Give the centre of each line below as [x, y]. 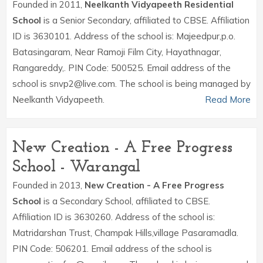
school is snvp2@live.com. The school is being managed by [131, 84]
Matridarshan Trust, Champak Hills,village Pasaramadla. [125, 233]
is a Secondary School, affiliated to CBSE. [126, 201]
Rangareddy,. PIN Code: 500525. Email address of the [122, 68]
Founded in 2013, [48, 185]
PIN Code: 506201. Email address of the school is [112, 249]
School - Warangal [76, 167]
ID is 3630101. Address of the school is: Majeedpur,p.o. [124, 36]
